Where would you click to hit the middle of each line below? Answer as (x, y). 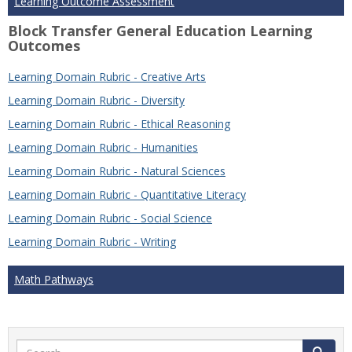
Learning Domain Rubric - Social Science (110, 218)
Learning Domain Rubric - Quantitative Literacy (127, 195)
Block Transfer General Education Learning (160, 31)
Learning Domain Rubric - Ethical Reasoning (119, 124)
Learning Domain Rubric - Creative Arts (107, 77)
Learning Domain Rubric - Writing (92, 242)
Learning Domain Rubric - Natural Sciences (117, 171)
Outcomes (44, 46)
